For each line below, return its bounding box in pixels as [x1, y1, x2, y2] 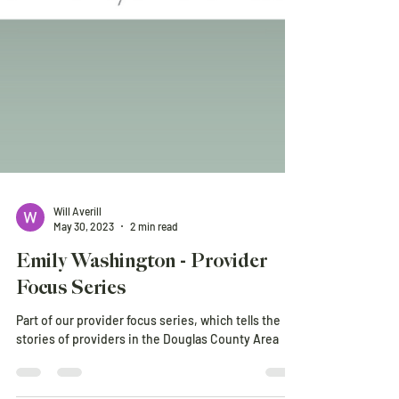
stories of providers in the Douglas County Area [16, 369, 279, 384]
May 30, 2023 [53, 256, 114, 270]
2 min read [130, 256, 178, 270]
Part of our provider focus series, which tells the [16, 350, 281, 365]
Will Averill [53, 242, 102, 255]
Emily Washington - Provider [16, 287, 267, 311]
